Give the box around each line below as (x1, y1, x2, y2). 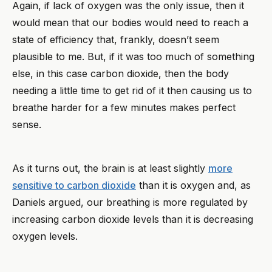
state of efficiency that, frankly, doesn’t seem (12, 33, 219, 46)
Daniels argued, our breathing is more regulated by (12, 195, 248, 208)
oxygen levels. (12, 229, 81, 242)
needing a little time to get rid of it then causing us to (12, 84, 252, 97)
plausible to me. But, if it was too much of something (12, 50, 254, 63)
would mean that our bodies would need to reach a (12, 16, 248, 29)
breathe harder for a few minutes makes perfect (12, 101, 236, 114)
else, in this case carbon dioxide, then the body (12, 67, 229, 80)
